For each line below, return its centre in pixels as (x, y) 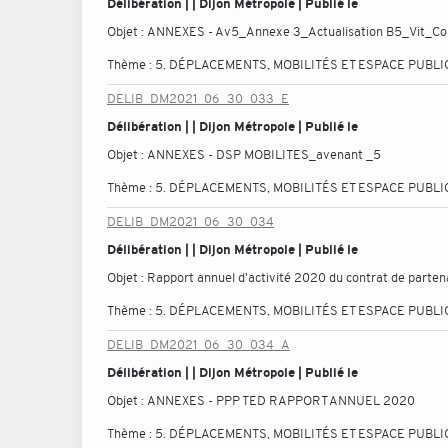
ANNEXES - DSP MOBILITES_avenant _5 (264, 154)
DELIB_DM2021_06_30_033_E (198, 98)
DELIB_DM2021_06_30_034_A (198, 344)
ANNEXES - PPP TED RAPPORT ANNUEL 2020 (281, 400)
